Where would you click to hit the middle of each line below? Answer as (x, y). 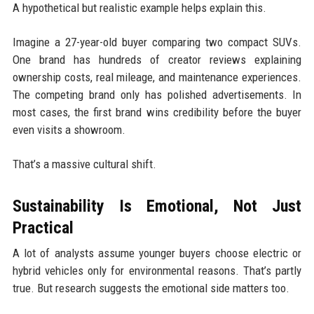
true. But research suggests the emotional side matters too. (151, 288)
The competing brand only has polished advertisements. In (157, 94)
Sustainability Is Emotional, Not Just (157, 206)
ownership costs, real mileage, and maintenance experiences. (157, 77)
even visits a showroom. (69, 129)
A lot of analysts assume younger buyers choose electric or (157, 253)
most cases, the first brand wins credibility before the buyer (157, 112)
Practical (43, 227)
